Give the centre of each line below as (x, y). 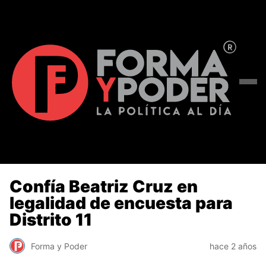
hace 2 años (233, 246)
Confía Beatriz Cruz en (104, 186)
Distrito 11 (51, 219)
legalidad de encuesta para (121, 203)
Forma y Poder (59, 246)
